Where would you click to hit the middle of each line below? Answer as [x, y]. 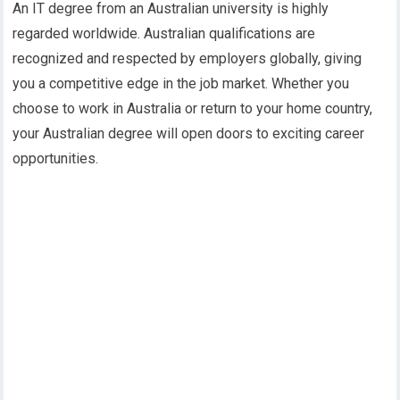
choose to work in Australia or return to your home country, [193, 109]
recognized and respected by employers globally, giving [187, 59]
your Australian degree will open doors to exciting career [189, 134]
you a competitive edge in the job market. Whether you [181, 84]
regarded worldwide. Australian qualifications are [164, 34]
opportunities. [56, 159]
